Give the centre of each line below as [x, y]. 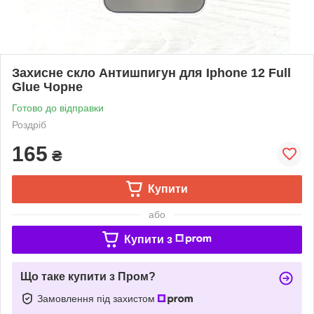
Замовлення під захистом [97, 298]
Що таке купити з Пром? [88, 276]
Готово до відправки [58, 108]
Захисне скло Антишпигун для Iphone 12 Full [151, 73]
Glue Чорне [47, 87]
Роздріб [29, 124]
